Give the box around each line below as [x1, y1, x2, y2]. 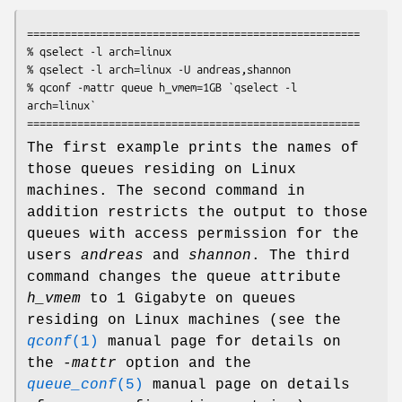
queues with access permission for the [27, 226, 359, 243]
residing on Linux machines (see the [27, 312, 341, 329]
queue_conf [27, 377, 117, 394]
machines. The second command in [27, 183, 305, 200]
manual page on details [144, 377, 350, 394]
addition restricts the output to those [27, 205, 368, 222]
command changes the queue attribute [27, 269, 341, 286]
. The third [251, 248, 350, 265]
